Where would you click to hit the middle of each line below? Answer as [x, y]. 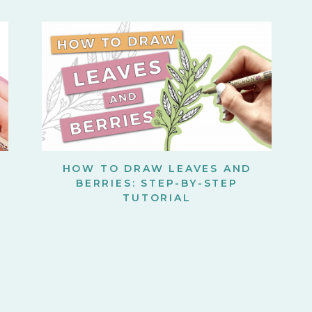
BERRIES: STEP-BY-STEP [157, 183]
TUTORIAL [157, 198]
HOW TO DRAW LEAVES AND [157, 169]
